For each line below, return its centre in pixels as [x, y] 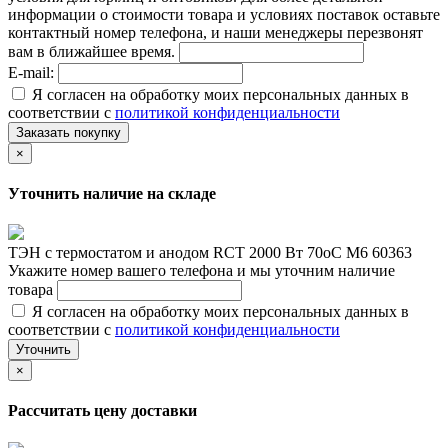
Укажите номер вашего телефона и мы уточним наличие [201, 271]
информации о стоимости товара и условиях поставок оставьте [224, 14]
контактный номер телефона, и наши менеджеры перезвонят [215, 32]
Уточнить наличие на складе [112, 193]
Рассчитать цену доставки [102, 411]
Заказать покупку [68, 132]
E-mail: [33, 72]
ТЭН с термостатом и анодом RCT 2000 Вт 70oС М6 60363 [210, 253]
